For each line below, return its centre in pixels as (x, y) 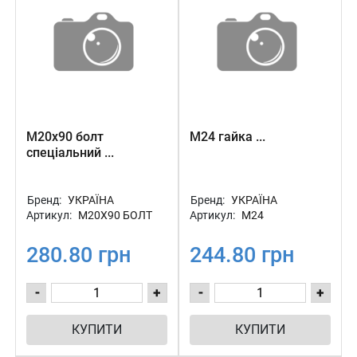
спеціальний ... (70, 153)
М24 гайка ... (228, 137)
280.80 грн (78, 255)
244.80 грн (242, 255)
